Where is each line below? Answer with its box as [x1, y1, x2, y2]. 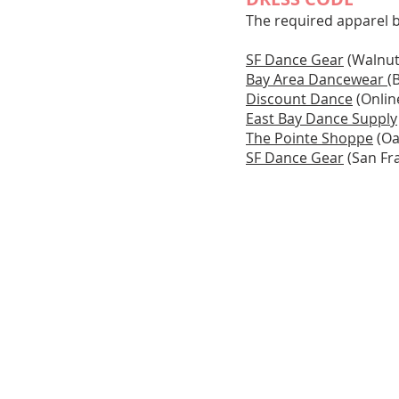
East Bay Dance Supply [246, 109, 397, 128]
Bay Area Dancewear [246, 69, 384, 89]
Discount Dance [246, 89, 353, 109]
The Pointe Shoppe [246, 128, 373, 148]
